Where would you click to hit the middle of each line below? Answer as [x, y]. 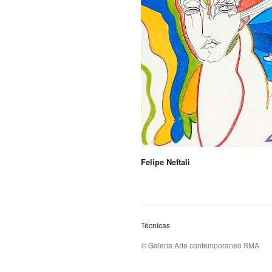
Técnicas [155, 225]
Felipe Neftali [165, 162]
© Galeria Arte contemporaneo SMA [200, 245]
